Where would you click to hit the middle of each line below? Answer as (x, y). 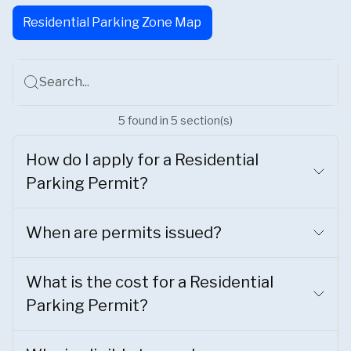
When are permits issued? (124, 233)
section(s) (205, 121)
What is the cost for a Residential (150, 282)
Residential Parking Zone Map (112, 22)
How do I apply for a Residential (142, 160)
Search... (64, 82)
